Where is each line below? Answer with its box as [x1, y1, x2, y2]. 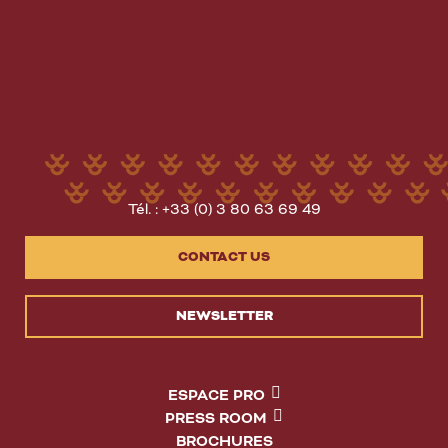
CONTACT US [178, 248, 270, 267]
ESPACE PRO [167, 385, 265, 406]
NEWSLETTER [175, 307, 273, 326]
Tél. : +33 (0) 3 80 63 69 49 [127, 199, 321, 218]
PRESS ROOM [165, 408, 267, 429]
